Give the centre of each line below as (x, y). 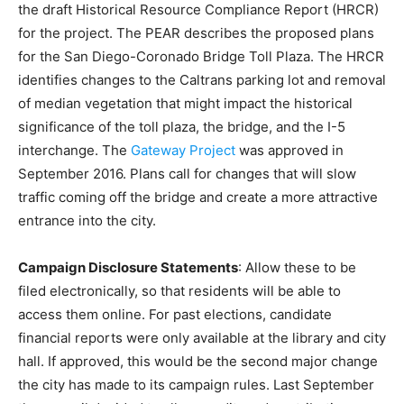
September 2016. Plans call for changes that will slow (187, 174)
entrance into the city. (87, 221)
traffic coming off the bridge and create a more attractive (198, 197)
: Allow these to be (297, 268)
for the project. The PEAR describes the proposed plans (196, 33)
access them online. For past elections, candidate (175, 315)
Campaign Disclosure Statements (128, 268)
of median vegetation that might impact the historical (185, 104)
